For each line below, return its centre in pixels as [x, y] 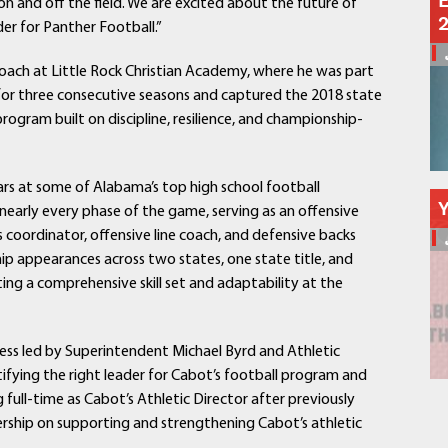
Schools [214, 15]
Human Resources [224, 96]
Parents [214, 123]
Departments [214, 42]
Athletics [224, 204]
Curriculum [224, 69]
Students [214, 177]
